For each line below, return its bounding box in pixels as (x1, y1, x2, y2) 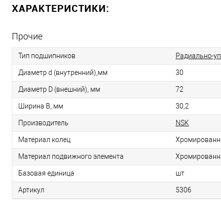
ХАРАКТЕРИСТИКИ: (12, 1, 110, 15)
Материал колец (18, 136, 71, 144)
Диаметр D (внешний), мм (18, 85, 100, 94)
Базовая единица (18, 169, 74, 178)
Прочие (12, 31, 42, 42)
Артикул (18, 186, 44, 194)
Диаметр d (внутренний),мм (18, 69, 108, 77)
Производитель (18, 119, 69, 127)
